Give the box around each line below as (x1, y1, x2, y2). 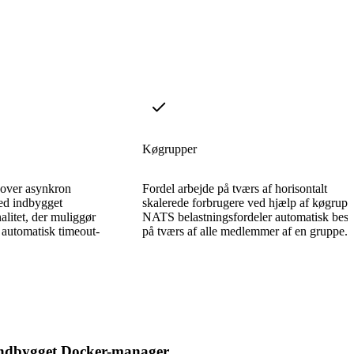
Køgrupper (142, 141, 197, 156)
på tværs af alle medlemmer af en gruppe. (142, 224, 348, 238)
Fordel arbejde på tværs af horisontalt (142, 181, 327, 195)
